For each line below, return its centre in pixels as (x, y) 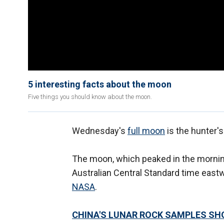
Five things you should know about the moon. (90, 97)
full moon (146, 131)
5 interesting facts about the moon (100, 84)
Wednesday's (100, 131)
